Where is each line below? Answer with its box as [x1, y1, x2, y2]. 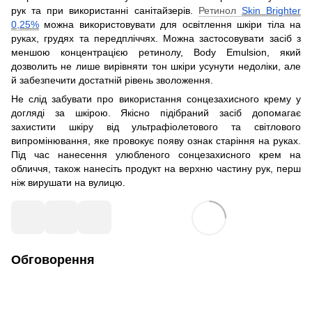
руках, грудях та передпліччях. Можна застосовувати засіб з [11, 33, 301, 45]
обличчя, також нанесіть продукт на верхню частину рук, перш [11, 163, 301, 175]
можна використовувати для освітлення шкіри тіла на [39, 19, 301, 31]
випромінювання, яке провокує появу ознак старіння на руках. [11, 135, 301, 147]
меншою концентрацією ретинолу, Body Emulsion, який [11, 47, 301, 58]
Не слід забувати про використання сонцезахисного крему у [11, 93, 301, 105]
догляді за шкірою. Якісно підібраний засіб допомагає [11, 107, 301, 119]
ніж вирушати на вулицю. [11, 177, 125, 189]
